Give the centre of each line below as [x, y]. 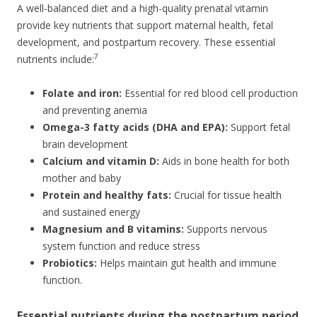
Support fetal [259, 127]
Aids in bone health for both [224, 161]
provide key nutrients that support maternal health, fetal [145, 25]
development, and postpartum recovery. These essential [146, 42]
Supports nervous [226, 229]
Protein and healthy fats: [107, 195]
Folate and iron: [82, 93]
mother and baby [82, 178]
